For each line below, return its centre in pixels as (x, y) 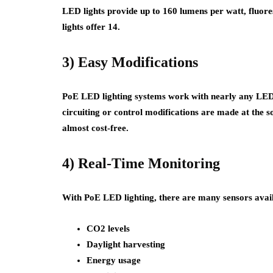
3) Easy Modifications (130, 62)
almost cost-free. (95, 128)
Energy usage (114, 260)
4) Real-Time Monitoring (141, 163)
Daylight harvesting (126, 244)
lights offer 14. (91, 27)
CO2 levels (108, 229)
